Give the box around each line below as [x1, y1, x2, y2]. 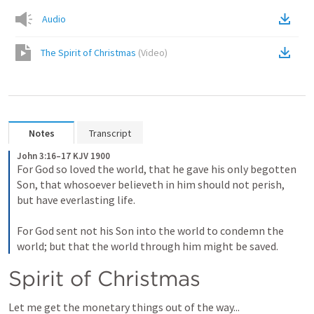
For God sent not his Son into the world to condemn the [17, 224, 284, 238]
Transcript [89, 127, 131, 139]
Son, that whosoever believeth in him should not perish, [17, 177, 285, 191]
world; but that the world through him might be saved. [17, 239, 278, 253]
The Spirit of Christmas [41, 46, 136, 59]
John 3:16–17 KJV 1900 [17, 150, 110, 162]
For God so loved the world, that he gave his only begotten [17, 162, 296, 176]
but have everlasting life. [17, 193, 137, 207]
